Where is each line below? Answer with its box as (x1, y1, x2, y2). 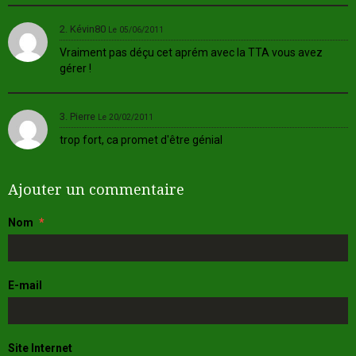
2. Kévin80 (60, 22, 108, 35)
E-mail (8, 278, 42, 292)
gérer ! (60, 61, 91, 75)
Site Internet (8, 341, 72, 354)
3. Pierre (60, 110, 98, 122)
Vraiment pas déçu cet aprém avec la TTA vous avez (60, 45, 323, 59)
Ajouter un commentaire (8, 180, 184, 198)
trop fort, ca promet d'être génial (60, 133, 222, 146)
